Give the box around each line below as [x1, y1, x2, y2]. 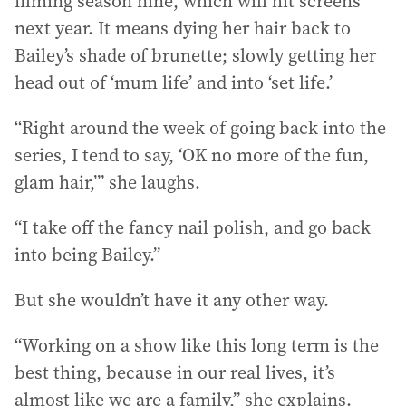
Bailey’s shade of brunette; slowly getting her [14, 42, 376, 68]
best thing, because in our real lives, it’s [14, 359, 335, 385]
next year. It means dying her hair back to [14, 14, 351, 41]
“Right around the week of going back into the [14, 114, 386, 140]
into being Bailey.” [14, 241, 160, 267]
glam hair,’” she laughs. [14, 169, 200, 195]
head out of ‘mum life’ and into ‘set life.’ [14, 69, 333, 95]
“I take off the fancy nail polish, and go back [14, 214, 371, 240]
